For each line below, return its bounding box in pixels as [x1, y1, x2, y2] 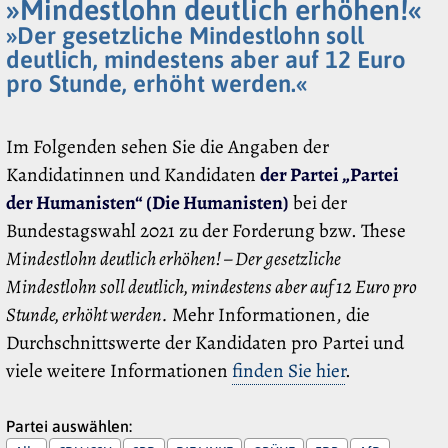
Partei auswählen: [6, 416, 132, 435]
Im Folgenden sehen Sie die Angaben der [6, 133, 329, 161]
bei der [289, 189, 347, 217]
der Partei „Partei [260, 161, 399, 189]
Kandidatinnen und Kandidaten [6, 161, 260, 189]
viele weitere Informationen [6, 357, 232, 385]
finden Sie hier [232, 357, 345, 385]
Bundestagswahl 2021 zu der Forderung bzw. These [6, 217, 406, 245]
